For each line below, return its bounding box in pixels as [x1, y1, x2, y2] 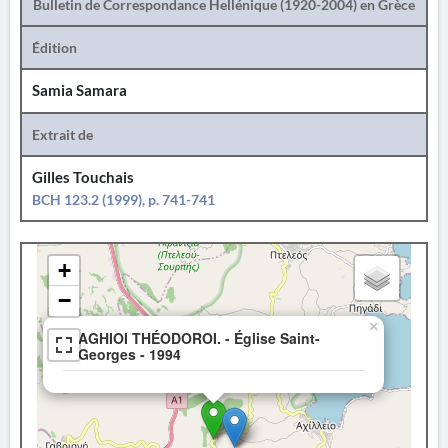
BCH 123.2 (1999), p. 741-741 [32, 191, 215, 208]
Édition [32, 39, 77, 56]
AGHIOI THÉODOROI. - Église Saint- [78, 328, 320, 348]
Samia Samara [32, 82, 127, 99]
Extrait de [32, 126, 93, 143]
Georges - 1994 [78, 344, 181, 364]
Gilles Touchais [32, 169, 134, 186]
